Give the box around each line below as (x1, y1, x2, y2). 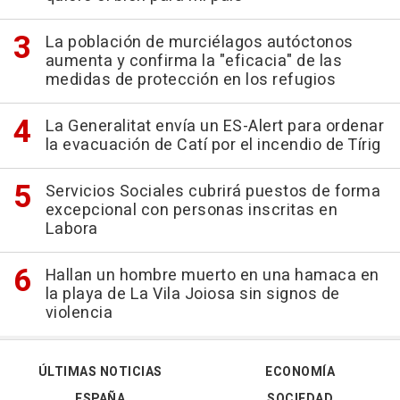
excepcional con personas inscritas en (45, 198, 337, 223)
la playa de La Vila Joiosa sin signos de (45, 282, 340, 307)
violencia (45, 301, 112, 326)
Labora (45, 217, 98, 242)
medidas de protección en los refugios (45, 68, 336, 93)
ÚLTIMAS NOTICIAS (37, 362, 162, 382)
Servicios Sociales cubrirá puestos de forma (45, 179, 380, 204)
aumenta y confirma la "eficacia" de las (45, 49, 342, 74)
